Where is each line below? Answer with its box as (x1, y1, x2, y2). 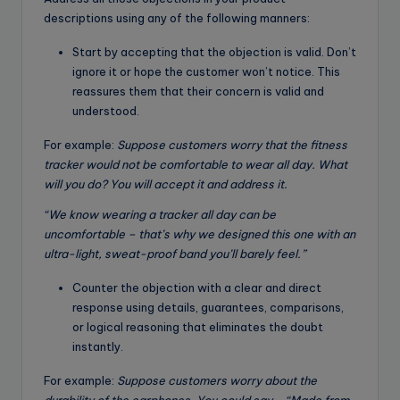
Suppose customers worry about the (117, 373, 317, 388)
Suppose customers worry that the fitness (117, 137, 347, 153)
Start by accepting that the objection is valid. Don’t (72, 45, 356, 60)
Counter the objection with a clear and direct (72, 280, 321, 296)
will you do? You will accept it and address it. (44, 177, 287, 192)
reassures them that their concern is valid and (72, 84, 324, 99)
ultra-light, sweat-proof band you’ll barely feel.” (44, 246, 305, 262)
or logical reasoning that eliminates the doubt (72, 320, 323, 335)
